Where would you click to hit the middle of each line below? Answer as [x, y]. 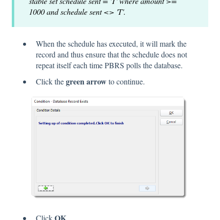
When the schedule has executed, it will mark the [111, 43]
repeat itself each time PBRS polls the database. [109, 65]
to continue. [126, 81]
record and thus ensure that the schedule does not [111, 54]
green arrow [86, 81]
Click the [51, 81]
